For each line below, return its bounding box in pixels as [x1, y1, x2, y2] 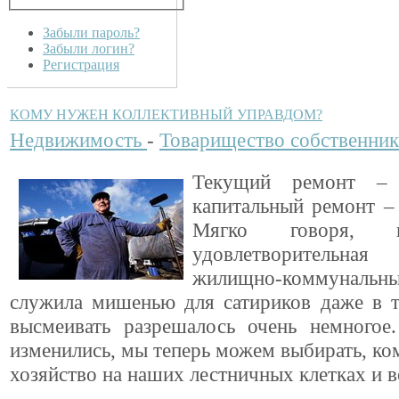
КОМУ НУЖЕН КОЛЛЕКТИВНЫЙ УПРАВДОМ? [10, 106, 322, 122]
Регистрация [43, 56, 119, 72]
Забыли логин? [43, 40, 134, 56]
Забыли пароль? [43, 24, 140, 40]
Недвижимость [10, 127, 147, 151]
